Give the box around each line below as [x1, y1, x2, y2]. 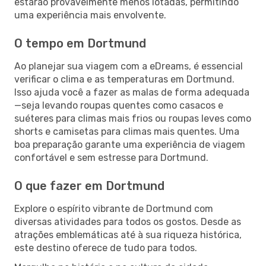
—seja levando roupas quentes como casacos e [14, 99, 223, 111]
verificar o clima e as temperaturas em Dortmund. [14, 73, 235, 85]
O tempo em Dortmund [14, 36, 146, 50]
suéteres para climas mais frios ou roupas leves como [14, 112, 251, 124]
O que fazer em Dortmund [14, 178, 164, 193]
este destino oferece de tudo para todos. [14, 242, 197, 254]
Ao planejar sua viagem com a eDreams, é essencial [14, 60, 243, 72]
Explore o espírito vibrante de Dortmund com [14, 202, 213, 214]
